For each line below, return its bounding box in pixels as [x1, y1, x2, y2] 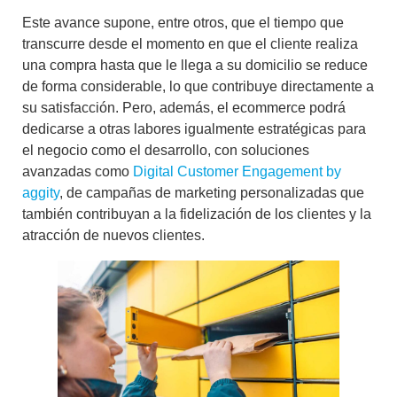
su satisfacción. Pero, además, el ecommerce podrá [22, 99, 346, 115]
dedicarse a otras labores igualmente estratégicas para [22, 121, 366, 136]
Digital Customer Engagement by [133, 163, 341, 179]
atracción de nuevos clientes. [22, 227, 205, 243]
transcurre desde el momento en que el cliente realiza [22, 35, 358, 51]
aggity [22, 184, 59, 200]
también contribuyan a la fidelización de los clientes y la [22, 206, 371, 222]
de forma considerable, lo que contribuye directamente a [22, 78, 374, 94]
